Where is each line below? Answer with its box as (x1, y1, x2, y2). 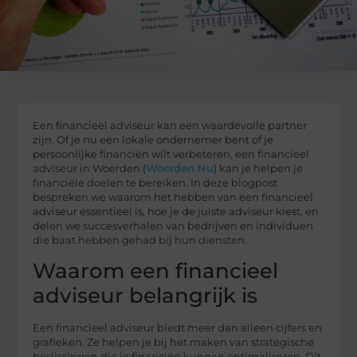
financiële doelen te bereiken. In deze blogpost (33, 176, 278, 189)
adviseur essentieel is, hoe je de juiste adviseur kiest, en (33, 205, 320, 218)
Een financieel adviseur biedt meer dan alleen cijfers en (33, 322, 323, 335)
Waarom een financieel (33, 258, 279, 284)
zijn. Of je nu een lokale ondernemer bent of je (33, 133, 274, 146)
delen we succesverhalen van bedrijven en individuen (33, 219, 314, 232)
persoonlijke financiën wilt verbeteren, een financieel (33, 147, 310, 160)
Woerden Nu (146, 162, 214, 175)
